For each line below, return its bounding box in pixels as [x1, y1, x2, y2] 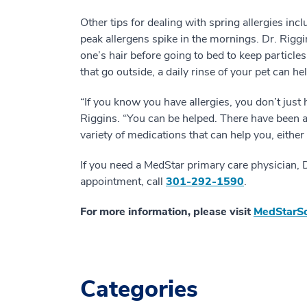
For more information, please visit [80, 204, 254, 219]
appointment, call [80, 173, 166, 189]
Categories [80, 273, 198, 305]
